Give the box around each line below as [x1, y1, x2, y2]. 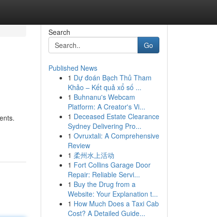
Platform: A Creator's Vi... [67, 102, 145, 111]
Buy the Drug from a [73, 179, 136, 189]
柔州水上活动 [73, 150, 114, 160]
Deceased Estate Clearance [73, 111, 159, 121]
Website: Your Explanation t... [67, 189, 158, 199]
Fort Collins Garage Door [73, 160, 151, 170]
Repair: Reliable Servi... [67, 170, 140, 179]
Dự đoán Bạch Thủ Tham [73, 73, 152, 82]
